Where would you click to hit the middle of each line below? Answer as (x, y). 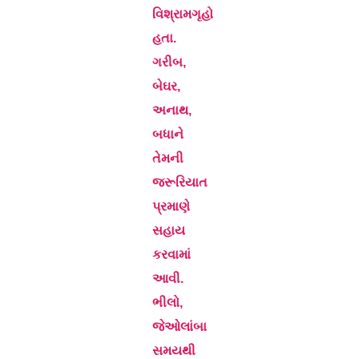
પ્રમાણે (171, 206)
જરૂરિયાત (180, 182)
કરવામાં (171, 254)
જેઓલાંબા (179, 327)
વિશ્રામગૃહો (183, 14)
